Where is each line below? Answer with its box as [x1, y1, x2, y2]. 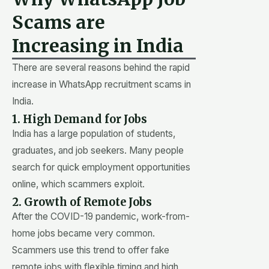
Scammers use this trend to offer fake [12, 244, 169, 256]
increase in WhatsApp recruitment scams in [12, 78, 191, 90]
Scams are [12, 10, 105, 34]
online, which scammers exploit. [12, 178, 145, 190]
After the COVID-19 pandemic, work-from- [12, 210, 190, 222]
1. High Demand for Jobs [12, 112, 147, 126]
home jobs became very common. [12, 227, 155, 239]
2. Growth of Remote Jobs [12, 195, 152, 209]
